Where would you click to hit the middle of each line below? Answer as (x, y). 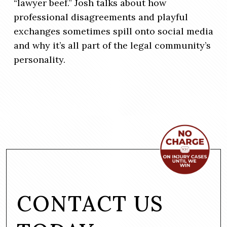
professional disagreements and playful (101, 17)
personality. (40, 60)
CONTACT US (90, 203)
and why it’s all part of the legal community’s (112, 46)
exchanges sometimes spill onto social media (113, 31)
